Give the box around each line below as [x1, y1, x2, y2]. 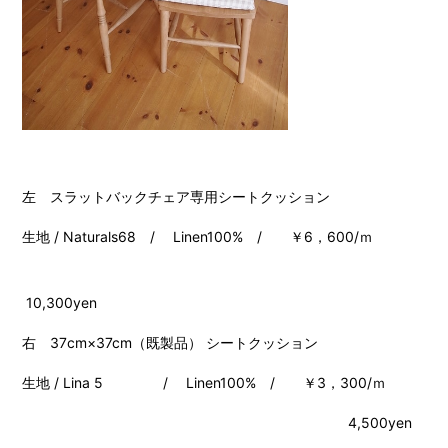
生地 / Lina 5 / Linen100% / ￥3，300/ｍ [22, 373, 399, 391]
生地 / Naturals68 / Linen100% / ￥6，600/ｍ [22, 227, 374, 245]
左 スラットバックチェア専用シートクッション [22, 187, 331, 205]
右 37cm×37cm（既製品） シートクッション [22, 333, 319, 351]
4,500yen [22, 413, 413, 431]
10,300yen [22, 293, 98, 311]
